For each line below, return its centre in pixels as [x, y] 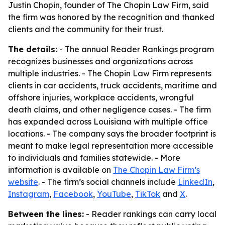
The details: [33, 49]
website [23, 182]
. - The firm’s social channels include [108, 182]
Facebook [73, 194]
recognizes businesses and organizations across [100, 61]
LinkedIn [195, 182]
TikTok [148, 194]
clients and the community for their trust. [86, 29]
